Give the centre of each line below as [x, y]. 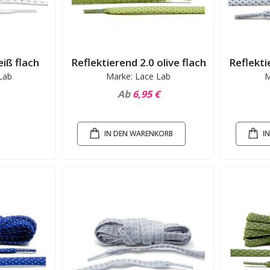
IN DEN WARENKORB [139, 133]
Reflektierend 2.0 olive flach [138, 63]
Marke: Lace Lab [139, 77]
